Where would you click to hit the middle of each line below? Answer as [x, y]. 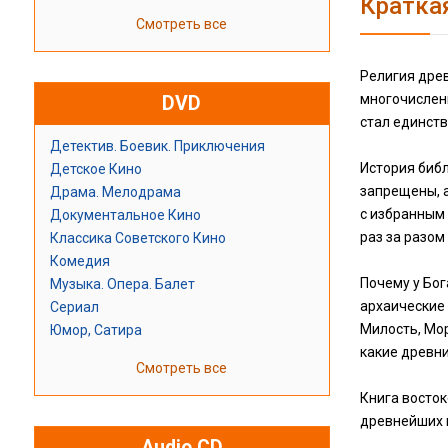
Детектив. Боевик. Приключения [157, 146]
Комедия [79, 261]
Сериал [74, 307]
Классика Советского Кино [137, 238]
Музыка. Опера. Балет [122, 284]
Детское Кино [95, 169]
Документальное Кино [125, 215]
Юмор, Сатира [95, 330]
